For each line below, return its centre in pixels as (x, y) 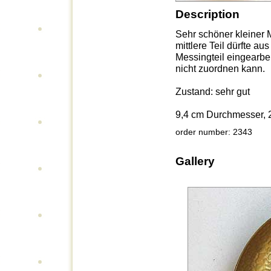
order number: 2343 (214, 132)
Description (207, 14)
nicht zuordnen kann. (220, 68)
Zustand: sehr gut (213, 91)
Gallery (195, 161)
